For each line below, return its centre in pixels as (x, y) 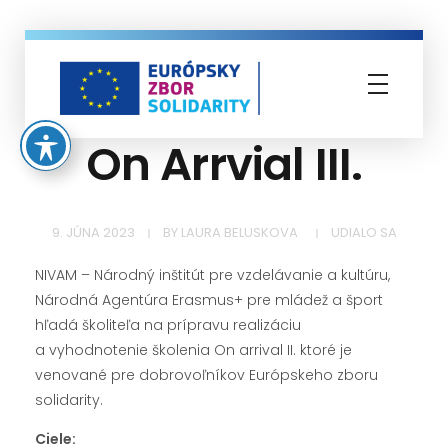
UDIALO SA (363, 232)
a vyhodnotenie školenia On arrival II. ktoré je (193, 350)
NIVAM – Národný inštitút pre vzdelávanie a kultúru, (212, 275)
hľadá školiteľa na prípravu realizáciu (168, 325)
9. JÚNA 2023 (93, 232)
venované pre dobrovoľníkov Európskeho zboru (206, 375)
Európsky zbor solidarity (87, 126)
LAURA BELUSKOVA (239, 232)
